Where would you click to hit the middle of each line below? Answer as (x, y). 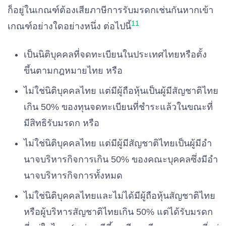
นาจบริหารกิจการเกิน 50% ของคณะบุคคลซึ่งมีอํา (121, 159)
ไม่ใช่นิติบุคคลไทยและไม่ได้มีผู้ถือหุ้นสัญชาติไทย (120, 196)
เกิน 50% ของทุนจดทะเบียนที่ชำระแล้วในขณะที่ (118, 107)
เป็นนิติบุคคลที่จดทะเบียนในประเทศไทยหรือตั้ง (115, 54)
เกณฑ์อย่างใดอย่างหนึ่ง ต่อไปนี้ (69, 26)
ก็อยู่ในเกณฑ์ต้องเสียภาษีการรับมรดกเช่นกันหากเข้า (110, 10)
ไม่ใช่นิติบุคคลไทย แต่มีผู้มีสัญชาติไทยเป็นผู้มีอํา (118, 143)
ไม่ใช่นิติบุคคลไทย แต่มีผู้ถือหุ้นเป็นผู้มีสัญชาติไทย (121, 91)
